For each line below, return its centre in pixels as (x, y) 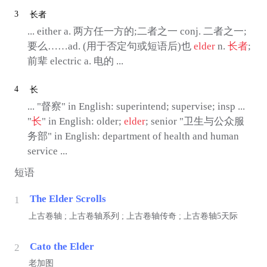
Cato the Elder (62, 246)
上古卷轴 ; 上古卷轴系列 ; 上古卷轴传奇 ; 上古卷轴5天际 (133, 216)
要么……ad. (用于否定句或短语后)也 (110, 46)
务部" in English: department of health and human (133, 136)
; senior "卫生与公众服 (195, 121)
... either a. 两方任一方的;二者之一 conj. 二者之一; (137, 32)
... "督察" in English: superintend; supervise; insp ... (136, 106)
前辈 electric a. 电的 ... (75, 61)
